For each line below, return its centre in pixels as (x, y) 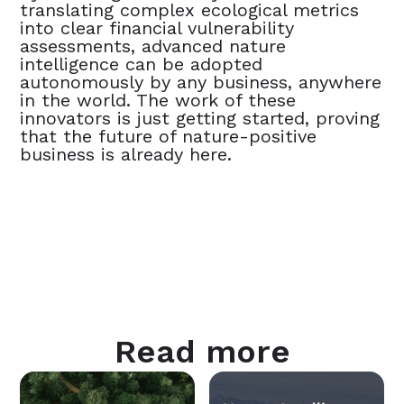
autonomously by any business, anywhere (201, 82)
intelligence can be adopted (142, 64)
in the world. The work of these (158, 100)
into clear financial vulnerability (157, 28)
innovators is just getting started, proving (200, 118)
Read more (202, 351)
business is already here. (126, 154)
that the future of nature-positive (169, 136)
